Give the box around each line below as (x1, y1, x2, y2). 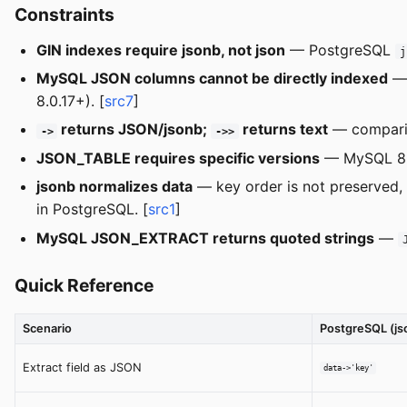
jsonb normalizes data (36, 177, 193, 196)
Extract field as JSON (23, 360, 142, 374)
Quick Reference (15, 273, 154, 296)
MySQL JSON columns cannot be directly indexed (36, 69, 388, 87)
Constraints (15, 3, 114, 25)
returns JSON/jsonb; (57, 120, 212, 139)
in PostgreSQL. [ (36, 200, 148, 219)
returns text (238, 120, 328, 139)
